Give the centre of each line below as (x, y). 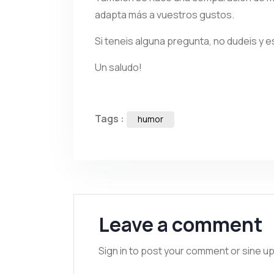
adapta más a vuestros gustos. (165, 15)
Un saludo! (118, 67)
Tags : (110, 119)
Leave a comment (180, 224)
